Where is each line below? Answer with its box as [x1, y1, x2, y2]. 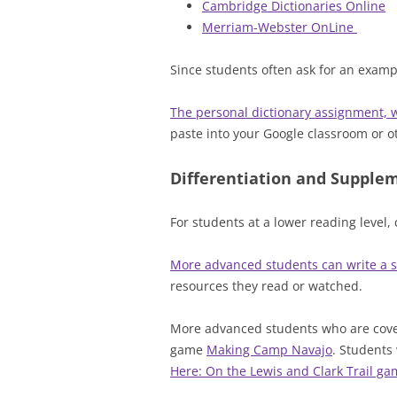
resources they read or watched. [170, 277, 362, 294]
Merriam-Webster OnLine [202, 19, 357, 35]
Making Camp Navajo [206, 341, 332, 358]
